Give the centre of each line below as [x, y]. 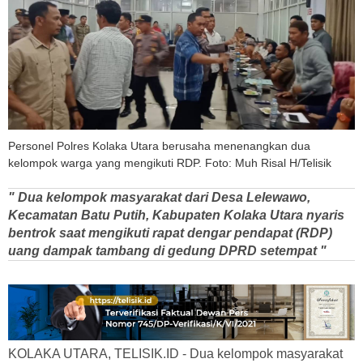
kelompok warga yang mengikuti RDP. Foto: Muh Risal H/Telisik [170, 163]
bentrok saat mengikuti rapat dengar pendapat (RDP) [170, 233]
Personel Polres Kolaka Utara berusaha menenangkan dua [159, 146]
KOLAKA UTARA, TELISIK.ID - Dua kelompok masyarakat [175, 354]
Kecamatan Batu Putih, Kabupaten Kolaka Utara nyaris [176, 216]
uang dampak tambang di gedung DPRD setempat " [167, 251]
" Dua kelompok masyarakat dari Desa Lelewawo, [159, 198]
